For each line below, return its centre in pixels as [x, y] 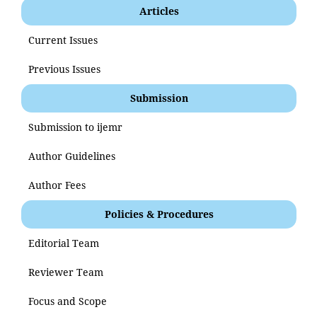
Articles [159, 11]
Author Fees [57, 185]
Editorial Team [64, 243]
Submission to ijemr [75, 127]
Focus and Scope [68, 301]
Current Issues [63, 40]
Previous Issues [64, 69]
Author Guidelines [72, 156]
